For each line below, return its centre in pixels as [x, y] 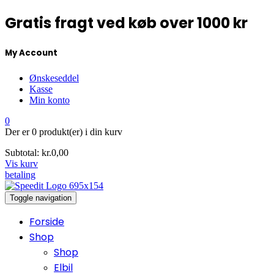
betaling [20, 175]
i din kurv [102, 132]
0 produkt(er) [57, 132]
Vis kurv [21, 164]
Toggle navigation [41, 198]
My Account [31, 53]
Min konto [50, 100]
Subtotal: [22, 153]
